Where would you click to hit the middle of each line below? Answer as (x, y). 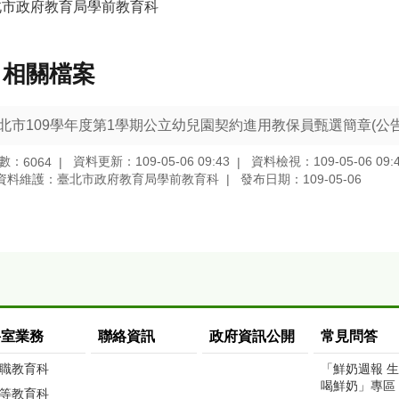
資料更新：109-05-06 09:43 (151, 162)
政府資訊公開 (252, 336)
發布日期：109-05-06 (301, 179)
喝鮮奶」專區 (358, 385)
